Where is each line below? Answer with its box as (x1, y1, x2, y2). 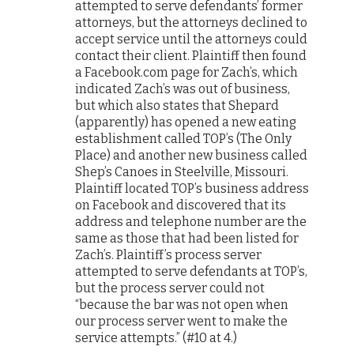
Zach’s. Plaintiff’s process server (75, 247, 262, 262)
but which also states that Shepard (75, 97, 280, 113)
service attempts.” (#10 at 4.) (75, 330, 238, 345)
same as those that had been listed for (75, 230, 299, 246)
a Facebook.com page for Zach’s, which (75, 64, 299, 80)
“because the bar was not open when (75, 296, 289, 312)
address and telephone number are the (75, 213, 307, 229)
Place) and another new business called (75, 147, 308, 163)
